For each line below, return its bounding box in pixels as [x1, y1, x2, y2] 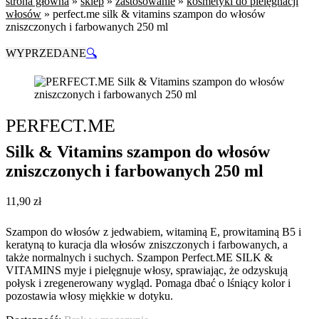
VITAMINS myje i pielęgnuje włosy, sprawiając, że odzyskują [6, 263, 288, 276]
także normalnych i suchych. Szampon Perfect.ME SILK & [6, 251, 273, 263]
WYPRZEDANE [6, 47, 86, 59]
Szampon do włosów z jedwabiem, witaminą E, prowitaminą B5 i [6, 225, 301, 238]
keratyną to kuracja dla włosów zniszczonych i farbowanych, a [6, 238, 288, 251]
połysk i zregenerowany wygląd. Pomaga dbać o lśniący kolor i [6, 276, 291, 289]
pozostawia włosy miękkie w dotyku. [6, 289, 173, 302]
